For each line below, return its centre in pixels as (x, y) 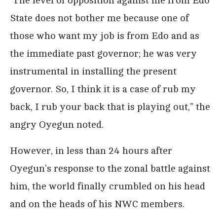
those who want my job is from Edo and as (105, 36)
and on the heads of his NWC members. (97, 204)
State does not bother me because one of (99, 18)
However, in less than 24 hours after (91, 150)
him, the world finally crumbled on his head (108, 186)
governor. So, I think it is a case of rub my (103, 89)
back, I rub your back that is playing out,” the (110, 107)
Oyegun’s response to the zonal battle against (110, 168)
